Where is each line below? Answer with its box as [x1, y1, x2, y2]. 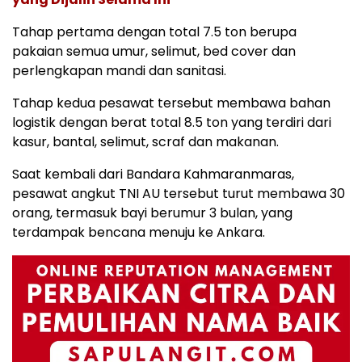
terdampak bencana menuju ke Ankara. [12, 223, 265, 242]
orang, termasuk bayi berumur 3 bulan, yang [12, 204, 293, 223]
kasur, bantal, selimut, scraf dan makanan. [12, 133, 279, 152]
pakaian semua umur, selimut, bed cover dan [12, 42, 296, 61]
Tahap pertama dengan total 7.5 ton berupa [12, 23, 297, 42]
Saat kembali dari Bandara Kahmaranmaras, [12, 165, 294, 184]
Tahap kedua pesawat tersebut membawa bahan [12, 94, 330, 113]
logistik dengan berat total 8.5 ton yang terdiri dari [12, 113, 331, 133]
